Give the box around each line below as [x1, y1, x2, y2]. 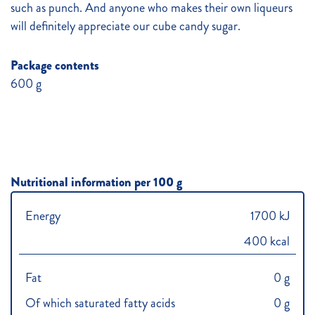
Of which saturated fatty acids [25, 294, 175, 313]
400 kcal [243, 232, 290, 251]
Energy [25, 207, 60, 226]
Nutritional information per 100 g [11, 173, 182, 192]
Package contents [11, 56, 99, 75]
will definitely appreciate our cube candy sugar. [11, 17, 240, 36]
